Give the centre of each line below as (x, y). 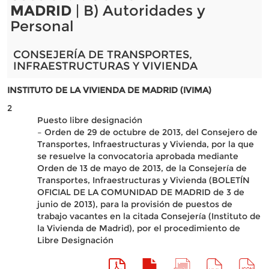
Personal (42, 26)
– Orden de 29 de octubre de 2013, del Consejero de (147, 132)
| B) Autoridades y (138, 11)
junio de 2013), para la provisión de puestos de (134, 204)
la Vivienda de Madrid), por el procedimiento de (138, 228)
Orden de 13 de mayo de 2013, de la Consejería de (142, 168)
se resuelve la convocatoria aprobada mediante (138, 156)
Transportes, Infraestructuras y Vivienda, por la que (145, 144)
